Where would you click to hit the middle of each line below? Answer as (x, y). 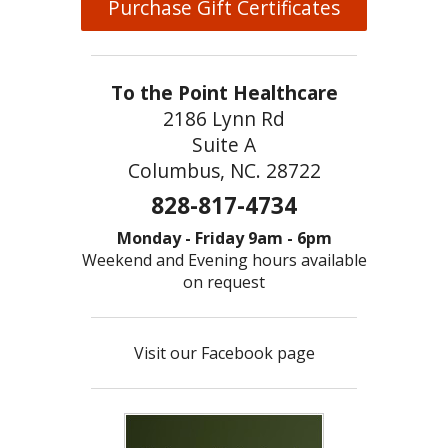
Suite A (224, 144)
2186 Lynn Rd (224, 118)
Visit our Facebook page (224, 352)
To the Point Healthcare (224, 92)
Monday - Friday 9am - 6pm (224, 237)
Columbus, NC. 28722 (224, 170)
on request (224, 281)
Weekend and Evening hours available (224, 259)
